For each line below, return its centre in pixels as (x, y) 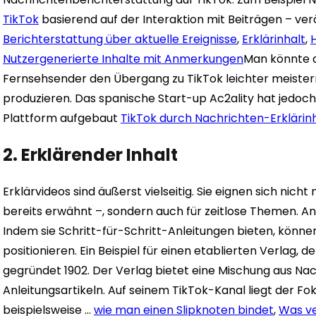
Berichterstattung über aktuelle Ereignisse (120, 39)
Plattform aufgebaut (62, 118)
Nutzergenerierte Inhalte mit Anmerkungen (123, 59)
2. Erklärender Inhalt (90, 154)
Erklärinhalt (274, 39)
